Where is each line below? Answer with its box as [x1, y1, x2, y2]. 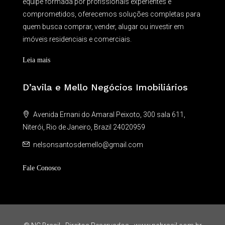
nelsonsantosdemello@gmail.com [33, 141, 143, 149]
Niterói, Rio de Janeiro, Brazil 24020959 [23, 123, 145, 131]
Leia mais [23, 56, 50, 64]
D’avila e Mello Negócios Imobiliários [23, 82, 188, 92]
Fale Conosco [23, 164, 61, 172]
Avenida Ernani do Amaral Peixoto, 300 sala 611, [32, 110, 185, 119]
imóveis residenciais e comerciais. [23, 35, 132, 43]
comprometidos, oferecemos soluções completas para [23, 10, 200, 18]
